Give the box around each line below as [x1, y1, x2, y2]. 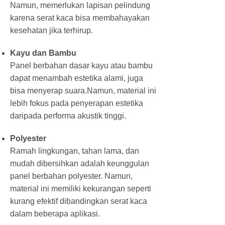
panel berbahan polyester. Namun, [10, 171, 133, 180]
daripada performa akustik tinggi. [10, 111, 126, 120]
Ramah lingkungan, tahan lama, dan [10, 146, 139, 155]
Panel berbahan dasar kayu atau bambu [10, 61, 153, 70]
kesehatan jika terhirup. [10, 26, 93, 35]
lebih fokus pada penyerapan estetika [10, 98, 143, 107]
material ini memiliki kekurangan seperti [10, 184, 151, 193]
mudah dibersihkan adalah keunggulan [10, 159, 149, 168]
